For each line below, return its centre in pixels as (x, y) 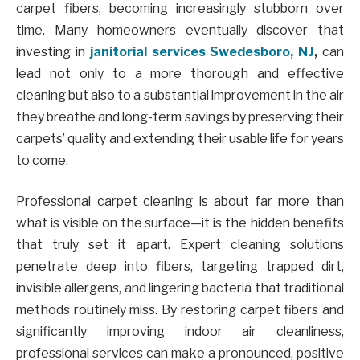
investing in (53, 51)
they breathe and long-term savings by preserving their (180, 117)
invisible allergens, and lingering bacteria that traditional (180, 288)
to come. (42, 160)
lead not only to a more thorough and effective (180, 73)
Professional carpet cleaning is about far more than (180, 202)
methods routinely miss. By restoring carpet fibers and (180, 310)
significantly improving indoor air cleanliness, (180, 332)
